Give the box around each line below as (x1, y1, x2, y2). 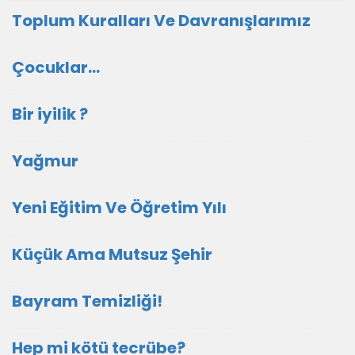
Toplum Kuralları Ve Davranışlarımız (12, 10, 311, 32)
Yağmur (12, 150, 78, 172)
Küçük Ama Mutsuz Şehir (12, 243, 212, 265)
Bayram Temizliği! (12, 290, 162, 312)
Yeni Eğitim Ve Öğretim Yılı (12, 197, 227, 219)
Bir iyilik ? (12, 103, 88, 125)
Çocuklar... (12, 56, 100, 78)
